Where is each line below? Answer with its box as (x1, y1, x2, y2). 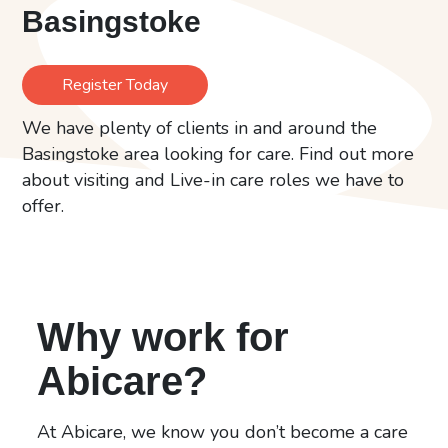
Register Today (62, 73, 169, 96)
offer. (22, 193, 65, 218)
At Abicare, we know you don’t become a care (37, 419, 409, 444)
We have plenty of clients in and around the (22, 115, 378, 140)
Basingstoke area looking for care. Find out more (22, 141, 415, 166)
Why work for (37, 314, 290, 359)
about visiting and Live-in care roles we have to (22, 167, 405, 192)
